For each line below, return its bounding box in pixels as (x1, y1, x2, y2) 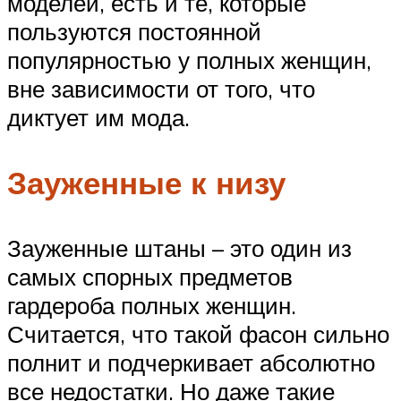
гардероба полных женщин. (7, 291, 296, 320)
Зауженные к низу (7, 163, 286, 203)
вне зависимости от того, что (7, 73, 315, 103)
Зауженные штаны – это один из (7, 234, 352, 263)
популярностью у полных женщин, (7, 45, 371, 74)
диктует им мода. (7, 102, 190, 132)
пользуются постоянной (7, 16, 261, 46)
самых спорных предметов (7, 262, 293, 292)
